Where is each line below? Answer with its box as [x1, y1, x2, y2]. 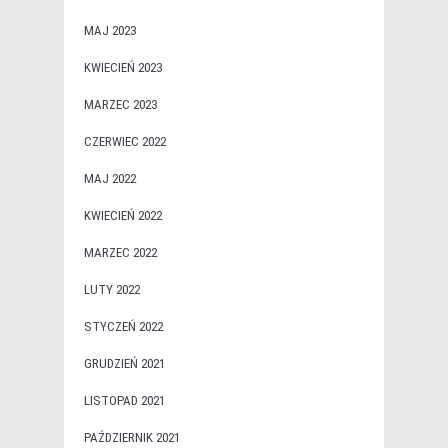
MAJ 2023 [84, 23, 136, 39]
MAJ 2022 [84, 171, 136, 187]
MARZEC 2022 [84, 245, 157, 261]
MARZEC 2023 [84, 97, 157, 113]
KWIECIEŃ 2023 [84, 60, 162, 76]
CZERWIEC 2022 [84, 134, 166, 150]
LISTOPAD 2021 [84, 393, 165, 409]
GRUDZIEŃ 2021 [84, 356, 165, 372]
